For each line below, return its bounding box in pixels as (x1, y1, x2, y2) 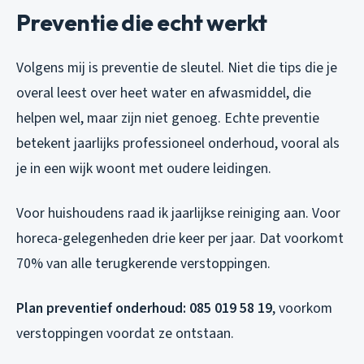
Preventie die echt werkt (16, 7, 267, 37)
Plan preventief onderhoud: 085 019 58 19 (16, 297, 272, 318)
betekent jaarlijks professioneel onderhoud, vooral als (16, 132, 340, 154)
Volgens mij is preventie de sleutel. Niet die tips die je (16, 57, 337, 78)
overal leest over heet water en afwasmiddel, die (16, 82, 311, 103)
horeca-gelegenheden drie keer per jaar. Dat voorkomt (16, 227, 344, 249)
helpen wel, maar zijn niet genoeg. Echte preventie (16, 107, 319, 128)
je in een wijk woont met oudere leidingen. (16, 158, 271, 179)
